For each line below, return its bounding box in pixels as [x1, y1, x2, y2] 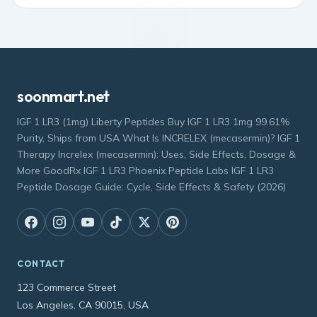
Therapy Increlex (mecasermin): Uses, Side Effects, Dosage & [17, 147, 296, 161]
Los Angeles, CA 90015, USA [17, 298, 149, 311]
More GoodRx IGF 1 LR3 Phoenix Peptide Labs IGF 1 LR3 [17, 163, 274, 177]
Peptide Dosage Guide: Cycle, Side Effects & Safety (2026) [17, 180, 286, 193]
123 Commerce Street [17, 280, 116, 294]
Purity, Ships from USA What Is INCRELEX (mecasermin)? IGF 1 [17, 131, 300, 144]
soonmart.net [17, 86, 110, 106]
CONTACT [17, 258, 66, 269]
